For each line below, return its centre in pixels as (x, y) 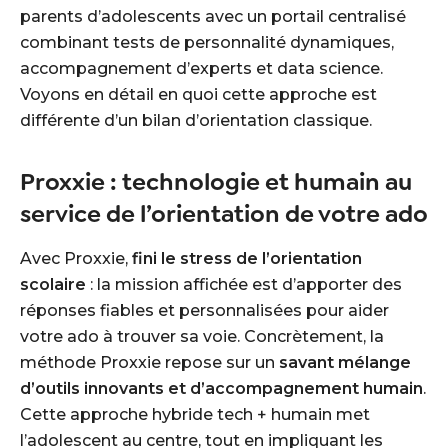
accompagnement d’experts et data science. (201, 68)
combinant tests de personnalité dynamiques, (207, 42)
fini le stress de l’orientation (247, 258)
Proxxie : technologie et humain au (216, 182)
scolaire (53, 284)
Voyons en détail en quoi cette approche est (198, 94)
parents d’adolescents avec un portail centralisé (213, 16)
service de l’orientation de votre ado (224, 214)
